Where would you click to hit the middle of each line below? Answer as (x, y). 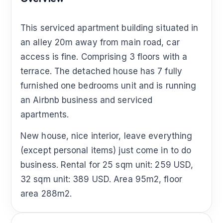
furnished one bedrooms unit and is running (109, 86)
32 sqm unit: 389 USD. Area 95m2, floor (101, 179)
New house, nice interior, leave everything (107, 136)
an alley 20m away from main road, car (100, 43)
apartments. (45, 115)
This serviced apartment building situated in (110, 28)
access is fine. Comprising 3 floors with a (104, 57)
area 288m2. (46, 194)
